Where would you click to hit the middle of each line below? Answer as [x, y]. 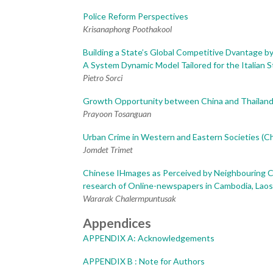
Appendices [117, 222]
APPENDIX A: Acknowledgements [149, 238]
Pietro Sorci [103, 77]
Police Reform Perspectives [136, 16]
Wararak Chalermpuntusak [129, 198]
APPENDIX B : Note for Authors [144, 261]
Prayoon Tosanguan [117, 113]
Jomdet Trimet [108, 149]
